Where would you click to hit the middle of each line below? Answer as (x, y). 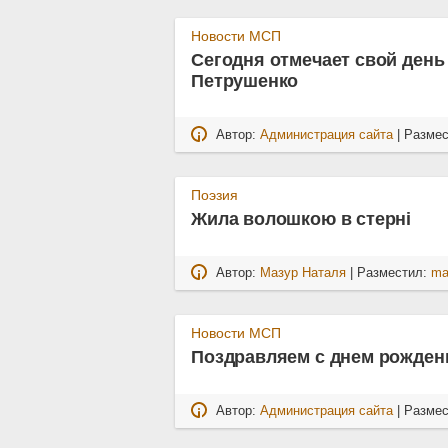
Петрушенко (245, 81)
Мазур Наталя (303, 272)
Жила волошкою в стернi (301, 219)
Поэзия (215, 195)
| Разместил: (389, 272)
